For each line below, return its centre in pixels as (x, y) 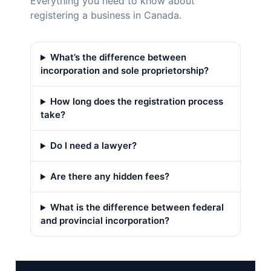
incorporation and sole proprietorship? (125, 71)
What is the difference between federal (137, 207)
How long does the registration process (136, 102)
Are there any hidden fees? (109, 177)
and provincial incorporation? (105, 221)
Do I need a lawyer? (93, 146)
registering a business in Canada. (106, 15)
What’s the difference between (118, 57)
